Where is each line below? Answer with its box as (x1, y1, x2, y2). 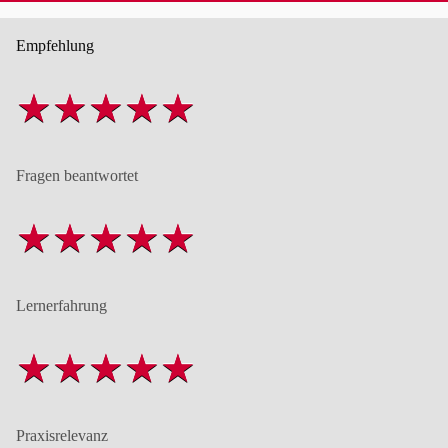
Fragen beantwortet (16, 166, 138, 184)
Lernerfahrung (16, 296, 107, 314)
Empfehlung (16, 36, 94, 54)
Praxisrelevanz (16, 426, 108, 444)
